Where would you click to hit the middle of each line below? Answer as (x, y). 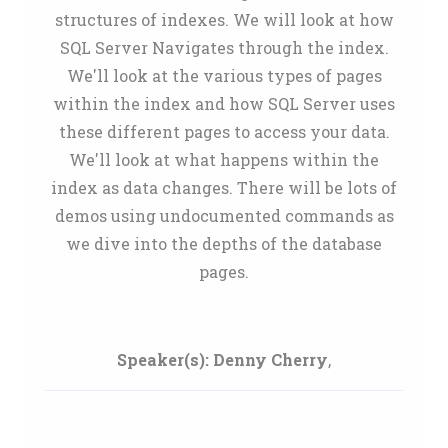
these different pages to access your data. (224, 131)
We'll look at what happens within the (224, 159)
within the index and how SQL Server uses (224, 103)
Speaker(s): (163, 359)
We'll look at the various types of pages (224, 75)
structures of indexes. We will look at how (224, 19)
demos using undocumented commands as (224, 215)
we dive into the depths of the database (224, 243)
